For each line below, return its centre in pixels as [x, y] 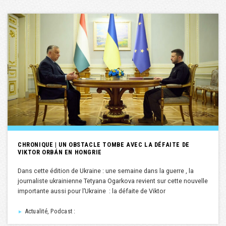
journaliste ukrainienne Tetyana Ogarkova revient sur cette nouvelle [113, 181]
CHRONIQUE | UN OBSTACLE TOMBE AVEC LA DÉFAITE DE [104, 144]
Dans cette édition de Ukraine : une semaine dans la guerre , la [106, 171]
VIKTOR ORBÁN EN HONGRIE [60, 152]
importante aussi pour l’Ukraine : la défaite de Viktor [92, 191]
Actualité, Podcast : [49, 211]
